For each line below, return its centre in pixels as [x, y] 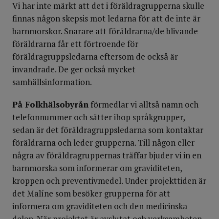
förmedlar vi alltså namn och [143, 104]
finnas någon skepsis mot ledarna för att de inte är [106, 18]
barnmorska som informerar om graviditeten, [97, 168]
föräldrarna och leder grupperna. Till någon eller [103, 142]
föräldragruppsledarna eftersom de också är [95, 56]
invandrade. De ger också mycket [74, 69]
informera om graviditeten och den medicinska [100, 206]
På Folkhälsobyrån [50, 104]
